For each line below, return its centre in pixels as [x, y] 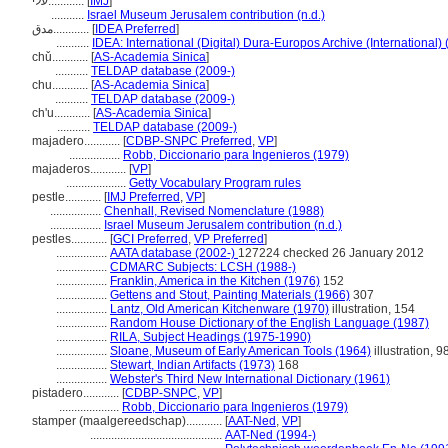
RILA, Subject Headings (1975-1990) [210, 337]
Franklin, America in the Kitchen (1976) [215, 281]
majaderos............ [80, 169]
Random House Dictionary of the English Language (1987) [269, 323]
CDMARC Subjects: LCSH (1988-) [203, 267]
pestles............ [71, 239]
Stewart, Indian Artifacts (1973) [192, 365]
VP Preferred [229, 239]
